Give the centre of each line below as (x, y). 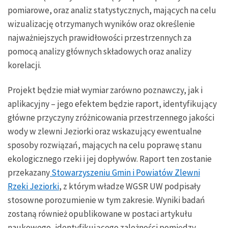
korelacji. (24, 65)
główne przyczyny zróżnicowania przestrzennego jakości (111, 117)
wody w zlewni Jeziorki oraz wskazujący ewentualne (105, 131)
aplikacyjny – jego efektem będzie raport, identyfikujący (112, 104)
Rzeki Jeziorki (33, 186)
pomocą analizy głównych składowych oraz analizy (99, 52)
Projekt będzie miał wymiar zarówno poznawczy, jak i (105, 90)
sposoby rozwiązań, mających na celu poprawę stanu (105, 145)
